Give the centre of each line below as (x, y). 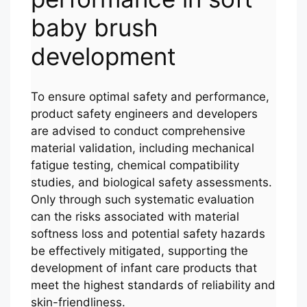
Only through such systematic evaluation (143, 199)
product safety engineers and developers (144, 113)
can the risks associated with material (135, 216)
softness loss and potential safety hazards (148, 233)
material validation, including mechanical (143, 148)
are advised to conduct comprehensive (138, 131)
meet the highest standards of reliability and (153, 285)
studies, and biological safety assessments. (151, 182)
